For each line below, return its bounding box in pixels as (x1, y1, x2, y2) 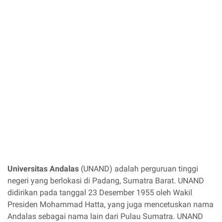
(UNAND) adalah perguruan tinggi (79, 164, 198, 173)
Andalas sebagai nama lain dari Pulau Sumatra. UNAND (7, 212, 203, 221)
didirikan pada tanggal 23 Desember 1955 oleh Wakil (7, 188, 192, 197)
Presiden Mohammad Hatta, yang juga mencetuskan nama (7, 200, 214, 209)
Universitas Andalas (7, 164, 79, 173)
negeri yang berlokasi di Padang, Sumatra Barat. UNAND (7, 176, 204, 185)
